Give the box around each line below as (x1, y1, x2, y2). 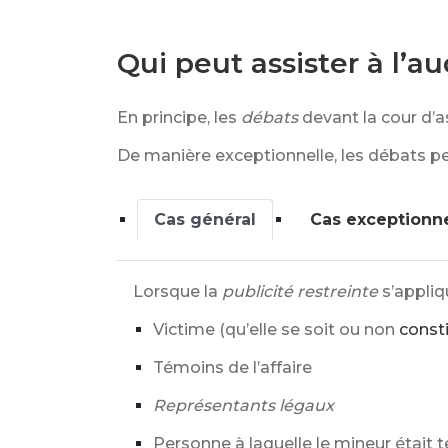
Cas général (154, 210, 256, 229)
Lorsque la (133, 282, 218, 301)
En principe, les (117, 108, 237, 127)
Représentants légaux (153, 396, 334, 415)
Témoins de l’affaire (153, 358, 312, 377)
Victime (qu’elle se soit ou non (153, 320, 395, 339)
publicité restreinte (222, 282, 378, 301)
